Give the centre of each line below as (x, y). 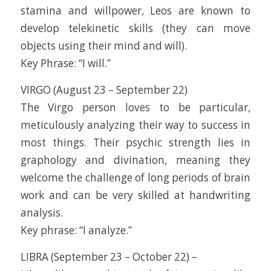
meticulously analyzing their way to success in (135, 125)
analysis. (41, 212)
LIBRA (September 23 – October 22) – (109, 256)
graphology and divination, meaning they (135, 160)
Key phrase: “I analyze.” (76, 230)
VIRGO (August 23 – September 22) (104, 90)
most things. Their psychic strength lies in (135, 142)
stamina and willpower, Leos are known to (135, 11)
